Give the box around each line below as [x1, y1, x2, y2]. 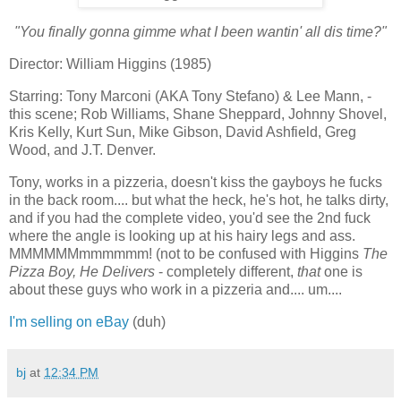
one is [320, 263, 363, 279]
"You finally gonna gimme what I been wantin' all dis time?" [14, 24, 387, 40]
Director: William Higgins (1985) [9, 56, 211, 73]
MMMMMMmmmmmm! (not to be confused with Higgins [9, 245, 363, 261]
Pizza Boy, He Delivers [9, 263, 155, 279]
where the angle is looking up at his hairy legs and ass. [9, 227, 355, 243]
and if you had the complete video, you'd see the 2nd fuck [9, 209, 371, 226]
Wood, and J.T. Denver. [9, 142, 156, 158]
